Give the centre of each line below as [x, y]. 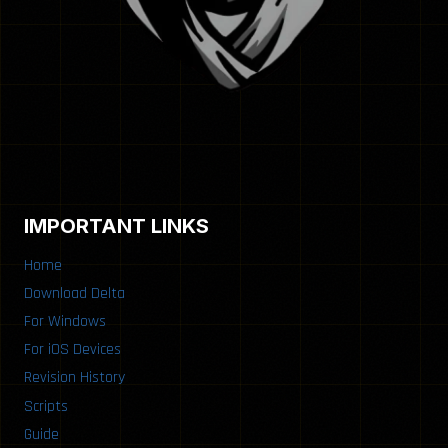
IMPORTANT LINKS [116, 226]
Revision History [74, 378]
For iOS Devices [72, 350]
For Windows [65, 321]
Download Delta [74, 293]
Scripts [46, 406]
